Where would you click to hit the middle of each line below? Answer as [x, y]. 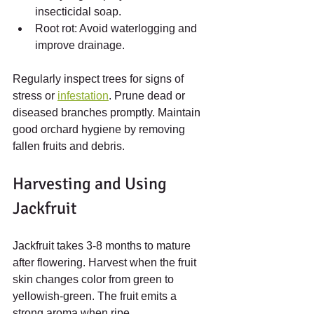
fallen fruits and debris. [69, 146]
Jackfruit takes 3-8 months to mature [103, 246]
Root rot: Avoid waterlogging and [117, 29]
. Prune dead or [148, 96]
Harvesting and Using [91, 184]
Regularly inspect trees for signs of [100, 79]
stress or [35, 96]
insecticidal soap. [78, 12]
